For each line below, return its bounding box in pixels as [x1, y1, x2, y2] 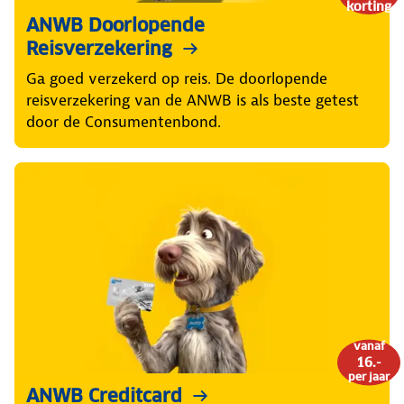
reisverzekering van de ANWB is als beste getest [26, 90, 359, 111]
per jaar [348, 369, 390, 383]
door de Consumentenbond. [26, 112, 221, 133]
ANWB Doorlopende [26, 14, 205, 38]
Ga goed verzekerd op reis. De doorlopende [26, 69, 327, 89]
